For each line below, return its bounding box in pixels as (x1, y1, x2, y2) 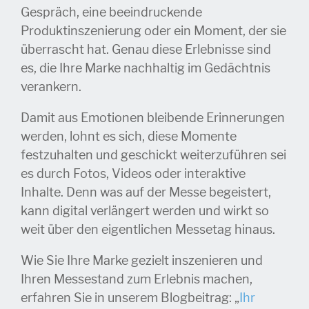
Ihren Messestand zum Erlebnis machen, (21, 272, 252, 288)
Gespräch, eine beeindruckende (21, 5, 202, 21)
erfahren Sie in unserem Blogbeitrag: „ (21, 290, 239, 306)
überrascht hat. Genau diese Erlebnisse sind (21, 42, 271, 58)
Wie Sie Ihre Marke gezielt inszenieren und (21, 253, 263, 269)
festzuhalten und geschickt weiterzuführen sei (21, 148, 286, 163)
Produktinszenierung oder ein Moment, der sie (21, 23, 286, 39)
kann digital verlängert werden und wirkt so (21, 203, 269, 219)
